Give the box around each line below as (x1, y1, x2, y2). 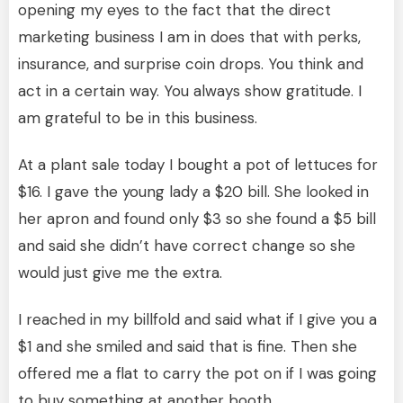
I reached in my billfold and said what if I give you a (18, 309, 377, 329)
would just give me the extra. (18, 262, 222, 282)
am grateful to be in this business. (18, 107, 257, 128)
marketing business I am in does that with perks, (18, 26, 361, 47)
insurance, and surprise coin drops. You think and (18, 53, 363, 74)
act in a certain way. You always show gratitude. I (18, 80, 362, 101)
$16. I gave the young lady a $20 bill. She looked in (18, 181, 369, 201)
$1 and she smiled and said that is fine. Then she (18, 336, 357, 356)
